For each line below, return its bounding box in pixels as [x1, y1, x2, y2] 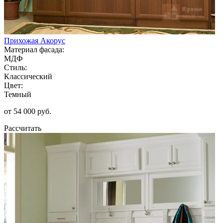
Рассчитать [4, 123, 41, 132]
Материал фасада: [4, 45, 64, 54]
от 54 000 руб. [4, 107, 51, 115]
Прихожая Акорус [4, 36, 65, 45]
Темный [4, 90, 31, 99]
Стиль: [4, 63, 27, 72]
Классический [4, 72, 52, 81]
